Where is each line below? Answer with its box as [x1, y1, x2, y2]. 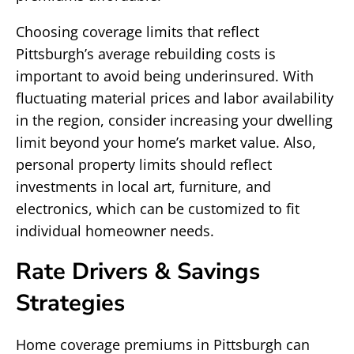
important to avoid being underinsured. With [16, 66, 314, 85]
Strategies [16, 288, 125, 318]
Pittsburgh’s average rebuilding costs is [16, 44, 276, 63]
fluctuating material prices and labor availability [16, 88, 333, 107]
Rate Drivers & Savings [16, 256, 260, 287]
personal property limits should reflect [16, 155, 272, 174]
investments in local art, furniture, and [16, 177, 271, 196]
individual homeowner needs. [16, 221, 214, 240]
